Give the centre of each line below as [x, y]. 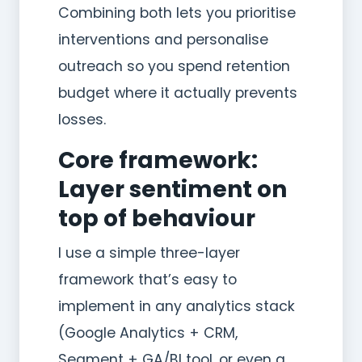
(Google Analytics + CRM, [148, 333]
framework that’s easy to [147, 279]
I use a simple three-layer [149, 253]
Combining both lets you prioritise [177, 13]
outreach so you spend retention [174, 66]
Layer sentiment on [173, 189]
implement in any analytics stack [177, 306]
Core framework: [158, 160]
